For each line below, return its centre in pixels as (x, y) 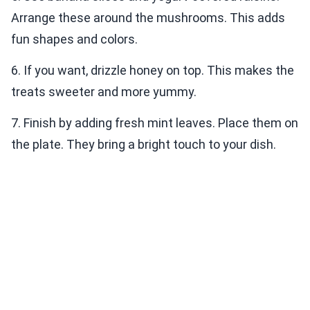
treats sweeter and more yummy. (104, 92)
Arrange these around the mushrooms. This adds (148, 18)
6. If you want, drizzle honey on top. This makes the (153, 71)
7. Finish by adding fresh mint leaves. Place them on (155, 123)
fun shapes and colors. (74, 39)
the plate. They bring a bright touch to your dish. (144, 145)
